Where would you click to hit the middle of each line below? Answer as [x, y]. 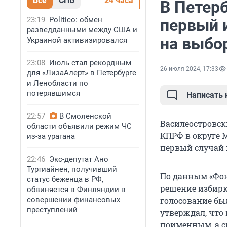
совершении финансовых [73, 200]
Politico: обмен [76, 20]
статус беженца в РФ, [65, 179]
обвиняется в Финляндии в [76, 190]
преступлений [52, 210]
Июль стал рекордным [90, 63]
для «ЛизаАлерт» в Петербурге [82, 73]
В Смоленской [85, 116]
